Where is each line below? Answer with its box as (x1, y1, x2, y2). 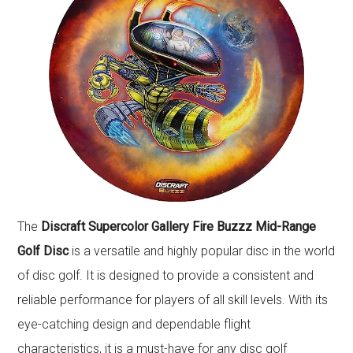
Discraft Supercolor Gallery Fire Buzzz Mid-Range (41, 219, 317, 235)
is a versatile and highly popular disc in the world (69, 243, 336, 259)
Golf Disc (17, 243, 69, 259)
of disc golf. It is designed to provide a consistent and (17, 268, 314, 284)
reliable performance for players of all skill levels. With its (17, 292, 329, 308)
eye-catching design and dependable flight (17, 317, 251, 333)
